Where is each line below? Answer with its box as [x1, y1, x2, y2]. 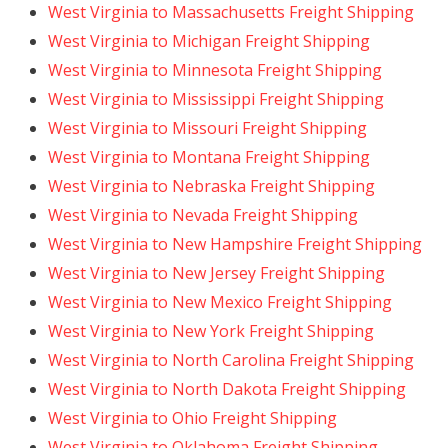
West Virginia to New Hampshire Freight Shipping [48, 233, 422, 255]
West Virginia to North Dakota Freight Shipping [48, 378, 406, 400]
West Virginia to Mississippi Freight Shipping [48, 88, 384, 110]
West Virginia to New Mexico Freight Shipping [48, 291, 392, 313]
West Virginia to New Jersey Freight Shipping [48, 262, 385, 284]
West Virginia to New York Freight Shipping [48, 320, 374, 342]
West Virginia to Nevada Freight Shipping [48, 204, 358, 226]
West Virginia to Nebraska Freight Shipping [48, 175, 375, 197]
